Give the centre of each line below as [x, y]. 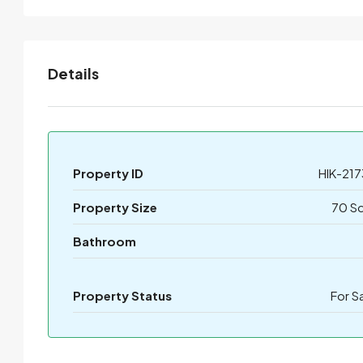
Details [73, 74]
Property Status [122, 296]
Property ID [108, 173]
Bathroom [105, 241]
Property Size [115, 207]
